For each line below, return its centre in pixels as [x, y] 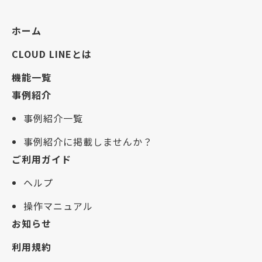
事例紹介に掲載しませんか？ [88, 141]
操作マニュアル [58, 206]
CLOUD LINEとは [52, 54]
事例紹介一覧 [53, 118]
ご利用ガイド [42, 159]
